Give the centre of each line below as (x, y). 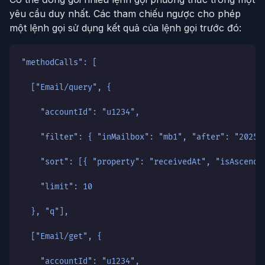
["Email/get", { (62, 236)
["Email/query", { (66, 87)
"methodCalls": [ (59, 62)
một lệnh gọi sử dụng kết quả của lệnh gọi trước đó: (125, 28)
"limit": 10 (57, 186)
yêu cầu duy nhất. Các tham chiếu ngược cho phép (125, 13)
